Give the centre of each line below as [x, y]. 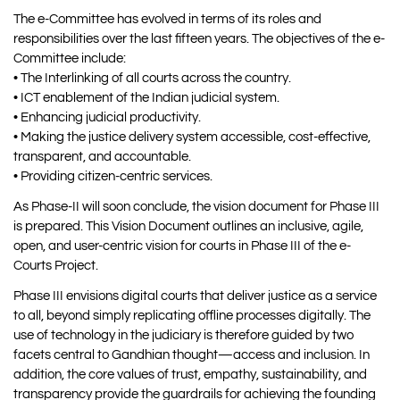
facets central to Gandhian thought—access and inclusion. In [192, 354]
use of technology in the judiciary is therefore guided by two [183, 335]
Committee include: [70, 58]
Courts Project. [56, 265]
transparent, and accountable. [102, 156]
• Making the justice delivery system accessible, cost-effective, [192, 137]
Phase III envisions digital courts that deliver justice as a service [195, 296]
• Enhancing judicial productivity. [107, 117]
